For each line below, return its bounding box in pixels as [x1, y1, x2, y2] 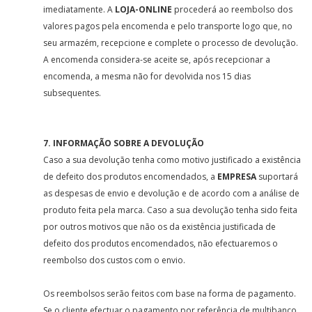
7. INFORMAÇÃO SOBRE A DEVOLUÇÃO [43, 137, 207, 149]
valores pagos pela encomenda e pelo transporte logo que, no [43, 20, 293, 32]
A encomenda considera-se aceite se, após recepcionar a [43, 54, 271, 65]
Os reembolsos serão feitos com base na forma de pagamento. [43, 288, 297, 299]
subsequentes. [43, 87, 104, 99]
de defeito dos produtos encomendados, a [43, 171, 218, 182]
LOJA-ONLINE [115, 3, 173, 15]
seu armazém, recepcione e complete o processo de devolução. [43, 37, 299, 49]
